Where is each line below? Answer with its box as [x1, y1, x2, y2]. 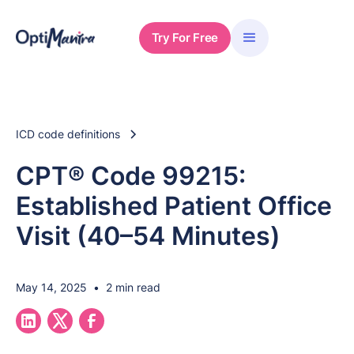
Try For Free [151, 30, 218, 45]
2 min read [106, 281, 160, 294]
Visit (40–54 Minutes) [16, 220, 281, 251]
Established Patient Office [16, 190, 332, 221]
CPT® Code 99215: [16, 160, 246, 191]
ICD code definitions [16, 127, 120, 141]
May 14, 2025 [16, 281, 87, 294]
